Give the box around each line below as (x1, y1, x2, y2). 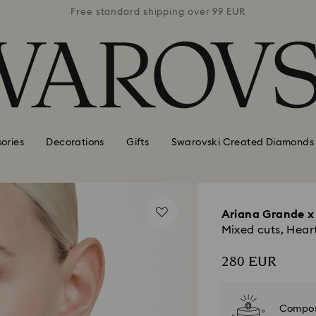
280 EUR (221, 252, 276, 272)
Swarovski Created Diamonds (171, 137, 314, 147)
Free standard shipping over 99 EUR (71, 7, 245, 17)
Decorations (46, 137, 104, 147)
